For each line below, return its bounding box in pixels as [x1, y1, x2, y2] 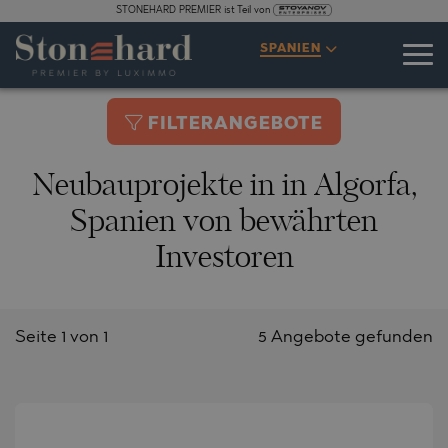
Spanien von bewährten [70, 207, 378, 238]
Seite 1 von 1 [15, 328, 108, 346]
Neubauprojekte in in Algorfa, [31, 171, 417, 202]
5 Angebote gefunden [258, 328, 433, 346]
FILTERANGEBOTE [148, 115, 323, 133]
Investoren [154, 243, 294, 274]
